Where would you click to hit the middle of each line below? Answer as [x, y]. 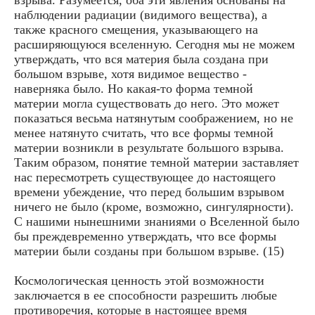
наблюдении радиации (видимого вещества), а [141, 14]
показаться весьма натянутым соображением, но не [154, 118]
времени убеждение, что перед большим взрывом [149, 192]
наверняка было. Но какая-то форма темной [134, 88]
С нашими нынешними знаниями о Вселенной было [157, 221]
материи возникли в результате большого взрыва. [149, 147]
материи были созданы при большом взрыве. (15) [149, 251]
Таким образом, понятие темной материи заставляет [156, 162]
